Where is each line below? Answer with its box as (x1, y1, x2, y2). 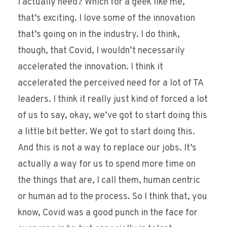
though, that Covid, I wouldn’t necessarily (18, 45, 185, 57)
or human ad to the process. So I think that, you (18, 191, 207, 203)
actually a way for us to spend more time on (18, 159, 196, 171)
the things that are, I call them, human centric (18, 175, 200, 187)
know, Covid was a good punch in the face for (18, 207, 198, 219)
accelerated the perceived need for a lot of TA (18, 78, 203, 90)
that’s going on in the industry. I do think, (18, 29, 180, 41)
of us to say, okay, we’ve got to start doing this (18, 110, 207, 122)
